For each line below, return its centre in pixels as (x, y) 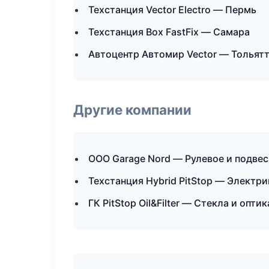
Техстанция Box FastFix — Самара (169, 32)
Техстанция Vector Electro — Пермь (172, 10)
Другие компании (132, 110)
